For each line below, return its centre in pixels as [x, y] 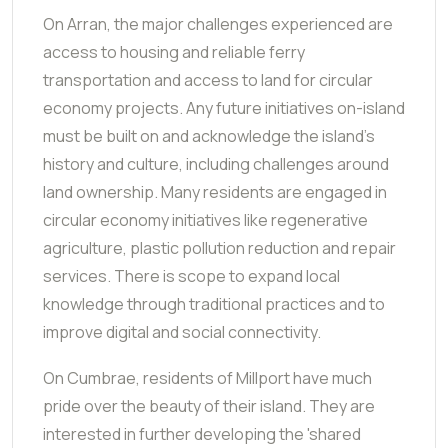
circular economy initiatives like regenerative [205, 219]
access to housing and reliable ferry [174, 51]
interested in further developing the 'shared [202, 433]
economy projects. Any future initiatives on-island [224, 107]
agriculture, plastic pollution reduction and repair [219, 247]
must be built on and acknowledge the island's [209, 135]
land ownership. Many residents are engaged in [215, 191]
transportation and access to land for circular [208, 79]
